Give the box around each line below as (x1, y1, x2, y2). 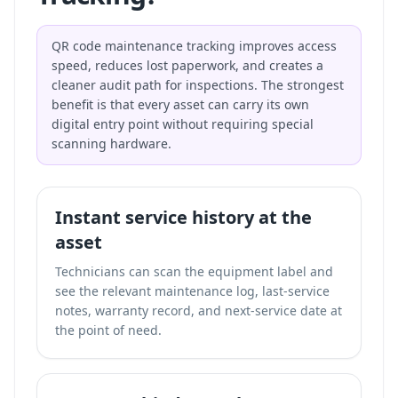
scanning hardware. (52, 135, 171, 152)
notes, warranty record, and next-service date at (55, 302, 342, 319)
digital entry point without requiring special (52, 115, 314, 132)
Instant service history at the (55, 205, 312, 229)
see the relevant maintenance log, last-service (55, 283, 330, 299)
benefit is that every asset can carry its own (52, 96, 309, 113)
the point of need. (55, 322, 162, 338)
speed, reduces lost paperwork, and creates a (52, 57, 323, 74)
